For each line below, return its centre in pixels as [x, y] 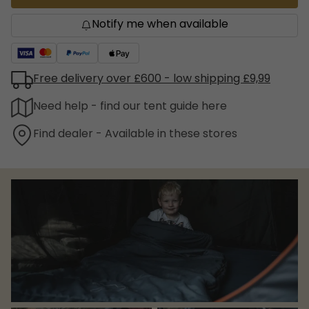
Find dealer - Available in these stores [135, 135]
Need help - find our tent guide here [130, 107]
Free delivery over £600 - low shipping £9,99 [152, 80]
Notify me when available [160, 25]
